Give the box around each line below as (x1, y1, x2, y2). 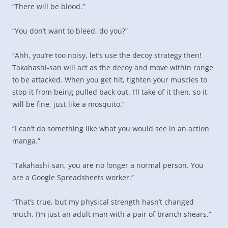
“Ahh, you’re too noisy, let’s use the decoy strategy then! (12, 50, 202, 60)
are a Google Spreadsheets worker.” (12, 173, 134, 182)
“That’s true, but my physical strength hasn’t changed (12, 197, 194, 207)
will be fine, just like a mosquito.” (12, 99, 125, 109)
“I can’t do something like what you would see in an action (12, 124, 209, 133)
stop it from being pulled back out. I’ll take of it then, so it (12, 87, 207, 97)
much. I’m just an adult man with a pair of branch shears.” (12, 209, 211, 219)
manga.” (12, 136, 40, 146)
